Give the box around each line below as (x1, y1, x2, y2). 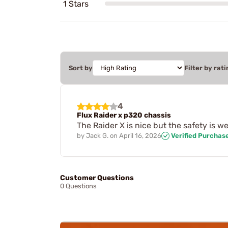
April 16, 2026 (119, 131, 161, 139)
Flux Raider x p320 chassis (77, 110, 171, 120)
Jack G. (86, 131, 108, 139)
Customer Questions (60, 174, 134, 183)
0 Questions (60, 182, 97, 190)
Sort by (69, 64, 93, 72)
